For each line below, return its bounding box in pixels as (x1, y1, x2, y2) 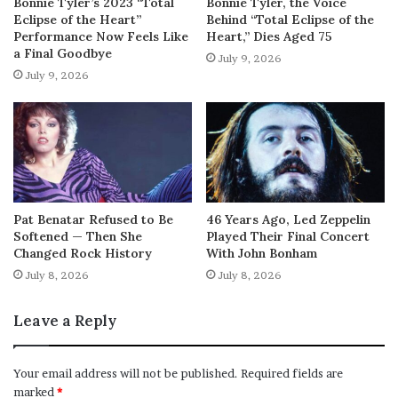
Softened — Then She (13, 228, 142, 245)
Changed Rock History (13, 245, 152, 262)
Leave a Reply (13, 311, 116, 331)
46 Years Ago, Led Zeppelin (206, 211, 370, 228)
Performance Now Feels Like (13, 28, 188, 44)
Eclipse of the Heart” (13, 11, 141, 28)
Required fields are (241, 366, 343, 381)
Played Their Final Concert (206, 228, 370, 245)
